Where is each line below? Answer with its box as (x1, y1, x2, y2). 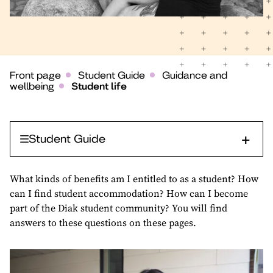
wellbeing (10, 80, 54, 92)
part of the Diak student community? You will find (10, 200, 227, 214)
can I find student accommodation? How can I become (10, 186, 248, 200)
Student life (71, 80, 127, 92)
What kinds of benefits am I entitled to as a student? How (10, 171, 258, 185)
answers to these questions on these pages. (10, 215, 196, 229)
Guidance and (162, 69, 227, 81)
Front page (10, 69, 61, 81)
